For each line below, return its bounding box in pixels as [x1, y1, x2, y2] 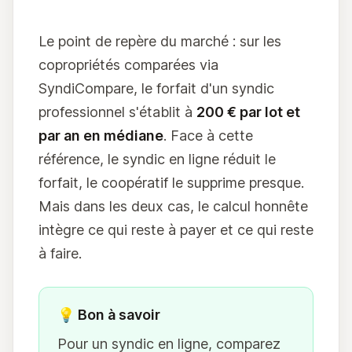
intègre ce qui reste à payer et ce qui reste [38, 221, 313, 238]
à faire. [38, 244, 82, 262]
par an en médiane [38, 126, 163, 144]
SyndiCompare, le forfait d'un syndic [38, 79, 274, 97]
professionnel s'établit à [38, 103, 196, 120]
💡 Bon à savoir [57, 306, 161, 323]
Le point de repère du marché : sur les [38, 32, 281, 49]
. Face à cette [163, 126, 253, 144]
